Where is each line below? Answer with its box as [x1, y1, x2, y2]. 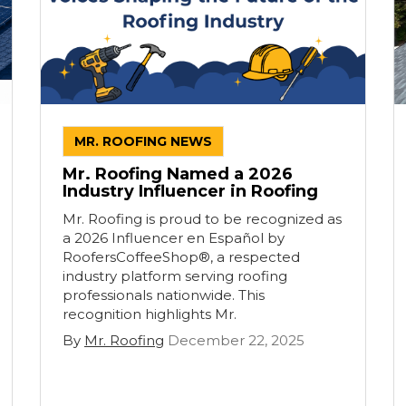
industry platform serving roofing [63, 267, 287, 285]
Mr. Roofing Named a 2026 [63, 164, 293, 184]
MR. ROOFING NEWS [74, 133, 212, 150]
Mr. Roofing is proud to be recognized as [63, 210, 342, 227]
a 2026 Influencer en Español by [63, 229, 285, 246]
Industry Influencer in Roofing [63, 181, 318, 201]
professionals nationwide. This [63, 286, 265, 304]
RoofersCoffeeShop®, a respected [63, 248, 300, 266]
